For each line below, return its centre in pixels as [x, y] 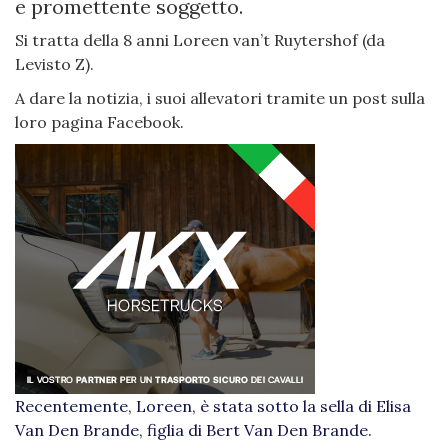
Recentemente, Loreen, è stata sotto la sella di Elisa [213, 406]
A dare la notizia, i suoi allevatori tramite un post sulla [220, 98]
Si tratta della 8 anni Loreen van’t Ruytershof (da [200, 40]
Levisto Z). [54, 64]
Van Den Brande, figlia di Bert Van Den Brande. [193, 430]
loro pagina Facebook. [99, 122]
